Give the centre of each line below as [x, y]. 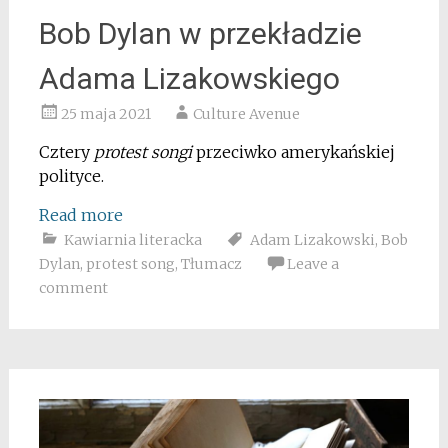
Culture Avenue [246, 113]
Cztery [66, 151]
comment [73, 287]
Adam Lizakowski [312, 239]
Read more [80, 214]
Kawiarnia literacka [132, 239]
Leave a [312, 263]
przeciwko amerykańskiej [293, 151]
